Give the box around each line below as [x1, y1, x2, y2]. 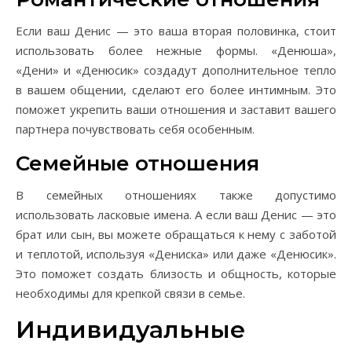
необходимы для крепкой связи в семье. [16, 285, 245, 301]
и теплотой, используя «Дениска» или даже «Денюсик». [16, 246, 336, 262]
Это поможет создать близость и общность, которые [16, 266, 336, 281]
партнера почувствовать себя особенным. [16, 121, 255, 137]
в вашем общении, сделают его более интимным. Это [16, 82, 336, 97]
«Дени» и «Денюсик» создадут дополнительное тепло [16, 62, 336, 78]
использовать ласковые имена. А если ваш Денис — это [16, 207, 336, 222]
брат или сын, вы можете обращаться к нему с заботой [16, 226, 336, 242]
